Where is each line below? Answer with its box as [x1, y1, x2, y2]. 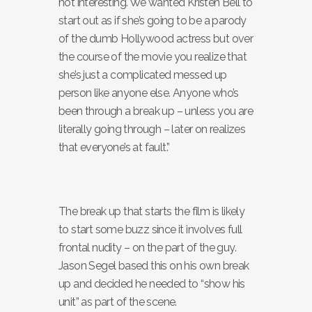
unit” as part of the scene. [58, 295, 177, 309]
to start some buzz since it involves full [58, 223, 242, 236]
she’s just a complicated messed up [58, 68, 227, 81]
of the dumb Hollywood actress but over [58, 32, 253, 45]
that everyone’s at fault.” [58, 141, 170, 154]
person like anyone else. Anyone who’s [58, 86, 239, 100]
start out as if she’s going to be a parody [58, 14, 247, 27]
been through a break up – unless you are [58, 104, 253, 118]
